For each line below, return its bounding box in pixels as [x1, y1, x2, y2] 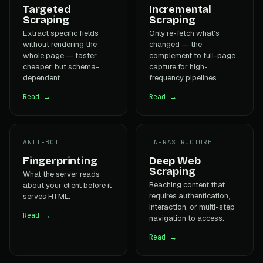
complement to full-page [149, 50, 235, 60]
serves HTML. [23, 191, 70, 201]
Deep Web [149, 154, 201, 167]
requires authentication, [149, 190, 230, 201]
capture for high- [149, 61, 208, 72]
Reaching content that [149, 179, 225, 190]
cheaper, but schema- [23, 61, 99, 72]
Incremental [149, 2, 212, 16]
